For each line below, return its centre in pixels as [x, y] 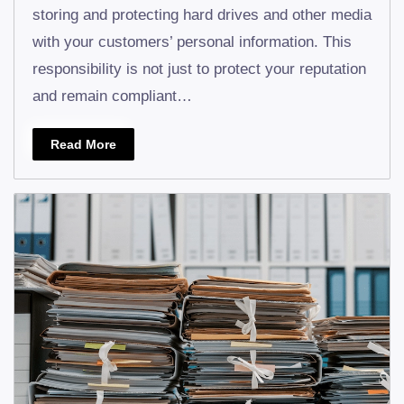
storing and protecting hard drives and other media [202, 15]
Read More [83, 145]
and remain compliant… [112, 96]
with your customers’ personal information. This [192, 42]
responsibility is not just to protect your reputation [199, 69]
